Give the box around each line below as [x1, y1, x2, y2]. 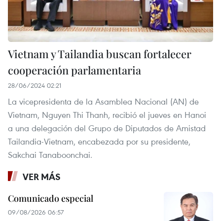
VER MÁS [23, 170, 61, 183]
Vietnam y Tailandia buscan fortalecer [8, 46, 191, 61]
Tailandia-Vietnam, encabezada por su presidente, [8, 135, 190, 147]
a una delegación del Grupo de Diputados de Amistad [8, 122, 206, 134]
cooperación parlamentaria [8, 62, 141, 77]
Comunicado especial [8, 192, 93, 204]
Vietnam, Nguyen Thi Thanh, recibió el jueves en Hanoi [8, 109, 206, 120]
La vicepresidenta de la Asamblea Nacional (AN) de [8, 95, 199, 107]
